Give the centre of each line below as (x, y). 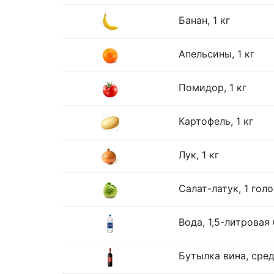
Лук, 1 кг (199, 155)
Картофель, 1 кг (216, 121)
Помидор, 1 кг (213, 87)
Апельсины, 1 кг (217, 54)
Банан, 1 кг (204, 20)
